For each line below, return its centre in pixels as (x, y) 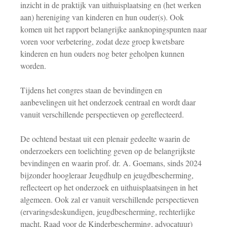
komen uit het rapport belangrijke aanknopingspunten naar (113, 29)
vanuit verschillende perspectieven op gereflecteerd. (102, 114)
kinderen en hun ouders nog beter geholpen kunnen (102, 53)
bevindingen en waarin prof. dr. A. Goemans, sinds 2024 (111, 163)
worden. (33, 66)
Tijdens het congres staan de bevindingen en (91, 90)
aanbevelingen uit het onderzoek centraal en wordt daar (108, 102)
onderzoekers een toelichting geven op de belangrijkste (108, 151)
